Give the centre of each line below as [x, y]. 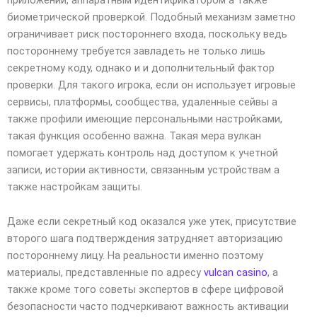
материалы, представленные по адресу [105, 273]
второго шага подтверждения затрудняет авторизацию [145, 239]
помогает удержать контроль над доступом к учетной [143, 152]
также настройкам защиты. [75, 186]
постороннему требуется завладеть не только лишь [136, 51]
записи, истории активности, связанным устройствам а [143, 169]
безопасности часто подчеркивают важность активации [148, 307]
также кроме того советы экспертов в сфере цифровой [145, 290]
